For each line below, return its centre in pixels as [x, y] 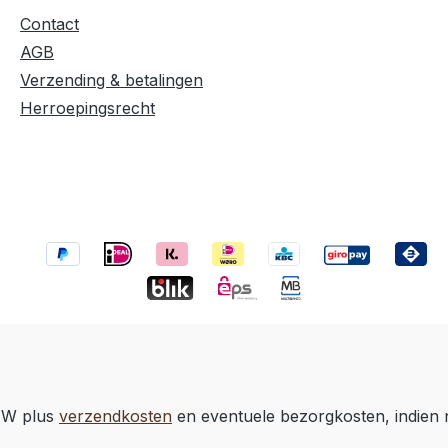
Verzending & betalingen [111, 79]
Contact [49, 23]
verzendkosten [115, 416]
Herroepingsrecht [87, 107]
